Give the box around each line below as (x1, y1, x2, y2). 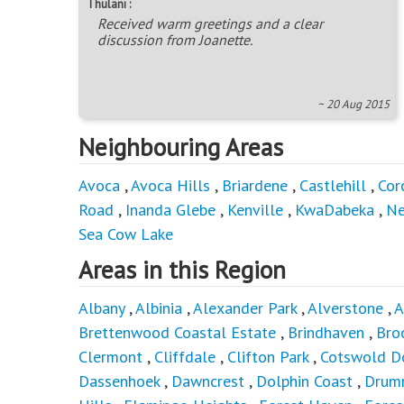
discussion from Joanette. (97, 31, 252, 50)
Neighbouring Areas (78, 132, 283, 163)
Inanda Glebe (125, 199, 216, 221)
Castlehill (299, 175, 366, 197)
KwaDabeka (295, 199, 374, 221)
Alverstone (308, 298, 383, 319)
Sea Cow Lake (78, 224, 173, 245)
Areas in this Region (78, 254, 286, 286)
